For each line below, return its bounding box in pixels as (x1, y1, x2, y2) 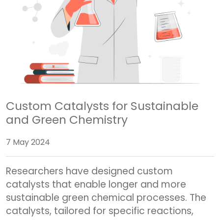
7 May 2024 (6, 137, 50, 148)
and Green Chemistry (6, 111, 128, 128)
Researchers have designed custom (6, 165, 173, 178)
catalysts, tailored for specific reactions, (6, 204, 193, 218)
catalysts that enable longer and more (6, 178, 186, 191)
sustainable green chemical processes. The (6, 191, 206, 204)
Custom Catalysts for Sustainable (6, 98, 198, 114)
